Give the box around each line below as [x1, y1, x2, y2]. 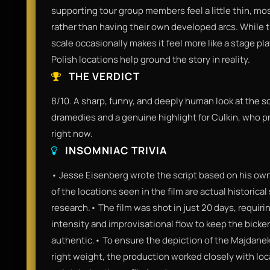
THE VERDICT [66, 69, 140, 83]
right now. [51, 127, 93, 140]
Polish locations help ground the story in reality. [51, 52, 250, 66]
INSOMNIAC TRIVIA [63, 143, 167, 157]
